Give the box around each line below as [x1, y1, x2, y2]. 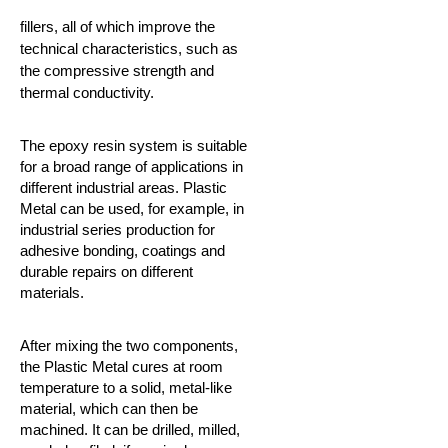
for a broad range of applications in [20, 158, 243, 175]
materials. [20, 284, 84, 301]
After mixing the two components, [20, 337, 238, 354]
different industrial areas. [20, 179, 183, 196]
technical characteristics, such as [20, 40, 238, 57]
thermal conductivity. [20, 84, 154, 101]
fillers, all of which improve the [20, 18, 215, 35]
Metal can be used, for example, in [20, 200, 244, 217]
